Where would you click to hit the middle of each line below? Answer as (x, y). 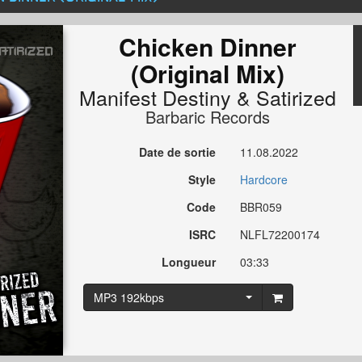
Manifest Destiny (156, 97)
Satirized (297, 97)
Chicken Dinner (208, 47)
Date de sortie (178, 152)
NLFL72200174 (280, 235)
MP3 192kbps (128, 298)
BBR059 (261, 207)
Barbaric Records (208, 117)
